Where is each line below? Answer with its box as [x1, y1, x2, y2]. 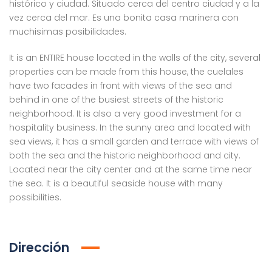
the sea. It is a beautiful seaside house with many [9, 177, 223, 189]
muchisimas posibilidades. [9, 25, 126, 38]
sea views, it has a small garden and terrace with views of [9, 135, 259, 148]
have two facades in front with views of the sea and [9, 80, 232, 92]
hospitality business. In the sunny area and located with [9, 121, 251, 134]
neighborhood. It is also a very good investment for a [9, 107, 241, 120]
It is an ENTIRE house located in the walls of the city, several [9, 52, 260, 64]
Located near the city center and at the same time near [9, 163, 252, 175]
